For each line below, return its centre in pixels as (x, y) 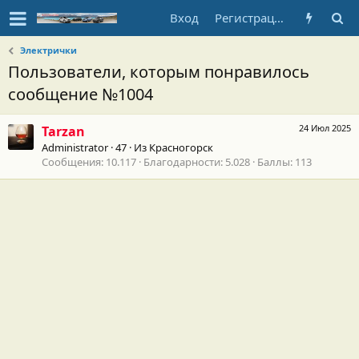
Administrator (75, 148)
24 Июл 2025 (325, 128)
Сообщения (71, 162)
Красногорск (181, 148)
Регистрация (279, 18)
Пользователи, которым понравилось (159, 72)
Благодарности (182, 162)
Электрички (49, 50)
